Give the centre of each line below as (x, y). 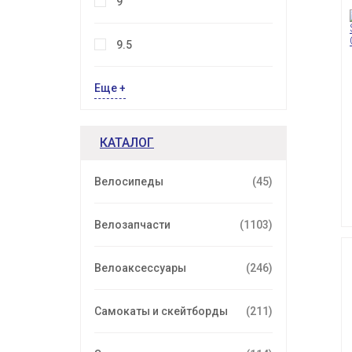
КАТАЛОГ (127, 143)
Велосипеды (129, 182)
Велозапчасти (132, 225)
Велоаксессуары (140, 268)
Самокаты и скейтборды (161, 312)
